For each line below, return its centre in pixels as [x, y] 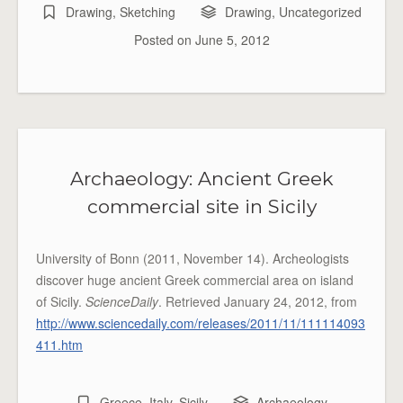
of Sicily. [61, 301]
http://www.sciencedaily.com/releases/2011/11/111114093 [201, 323]
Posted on [164, 40]
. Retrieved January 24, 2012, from [258, 301]
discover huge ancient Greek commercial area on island [195, 280]
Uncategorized [320, 12]
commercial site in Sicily [201, 206]
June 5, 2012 [232, 40]
